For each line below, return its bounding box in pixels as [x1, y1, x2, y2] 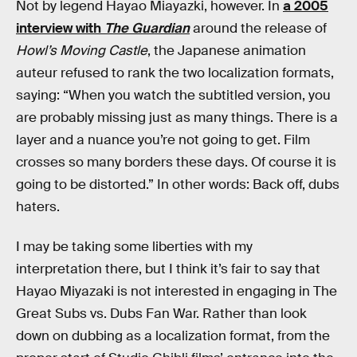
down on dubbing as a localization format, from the [16, 327, 330, 344]
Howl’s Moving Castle [16, 42, 147, 59]
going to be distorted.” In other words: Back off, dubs [16, 176, 339, 193]
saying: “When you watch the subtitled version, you [16, 87, 331, 104]
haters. [16, 198, 60, 215]
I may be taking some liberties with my [16, 237, 253, 255]
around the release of [190, 20, 327, 37]
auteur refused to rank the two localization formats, [16, 65, 334, 81]
